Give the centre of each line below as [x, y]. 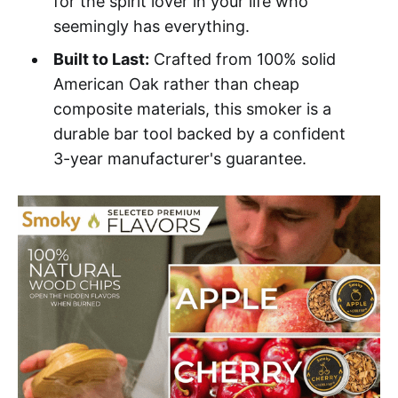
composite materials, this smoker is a [192, 108]
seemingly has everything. [151, 26]
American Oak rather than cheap [176, 84]
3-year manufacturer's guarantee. [179, 158]
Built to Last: [101, 59]
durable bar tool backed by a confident [199, 133]
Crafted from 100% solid [242, 59]
